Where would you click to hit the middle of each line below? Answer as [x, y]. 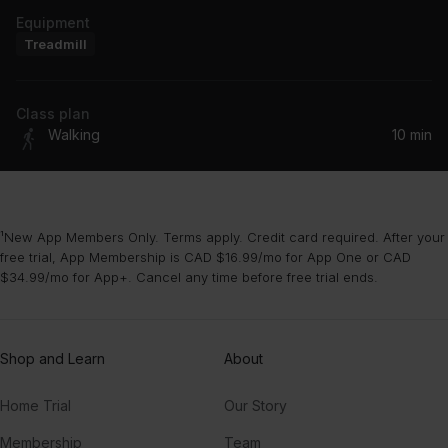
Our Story [255, 405]
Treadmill [55, 43]
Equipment [53, 22]
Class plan [53, 113]
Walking [74, 135]
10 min [412, 135]
